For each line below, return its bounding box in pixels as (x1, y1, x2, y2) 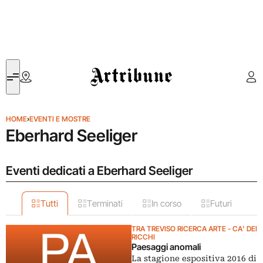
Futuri (210, 198, 232, 209)
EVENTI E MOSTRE (29, 114, 90, 123)
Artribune (90, 60, 125, 72)
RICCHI (131, 232, 155, 241)
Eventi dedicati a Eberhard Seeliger (6, 163, 193, 178)
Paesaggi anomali (131, 241, 201, 252)
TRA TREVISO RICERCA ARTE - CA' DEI (131, 224, 257, 233)
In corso (151, 198, 181, 209)
